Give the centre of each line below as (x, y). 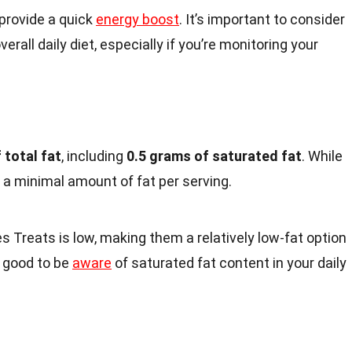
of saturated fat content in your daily (229, 263)
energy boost (137, 20)
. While (322, 156)
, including (94, 156)
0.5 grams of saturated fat (214, 156)
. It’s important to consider (262, 20)
